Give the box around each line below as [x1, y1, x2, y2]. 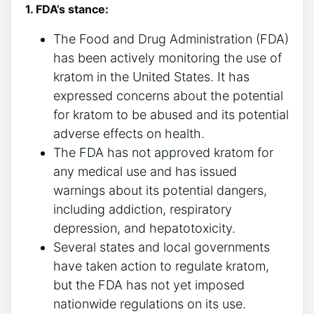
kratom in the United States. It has [53, 69, 250, 85]
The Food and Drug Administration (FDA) [53, 32, 289, 47]
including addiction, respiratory [53, 202, 232, 217]
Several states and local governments [53, 240, 270, 255]
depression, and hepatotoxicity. [53, 221, 235, 236]
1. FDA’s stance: [25, 2, 109, 17]
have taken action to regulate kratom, [53, 259, 269, 274]
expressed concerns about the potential [53, 88, 283, 104]
